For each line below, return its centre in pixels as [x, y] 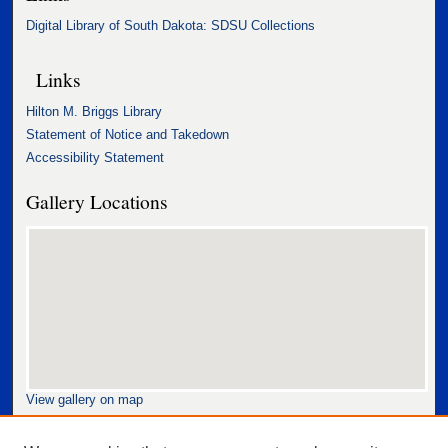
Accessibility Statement [95, 157]
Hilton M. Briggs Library [94, 111]
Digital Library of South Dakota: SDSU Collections [171, 25]
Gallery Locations [97, 200]
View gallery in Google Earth [108, 422]
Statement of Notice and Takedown [128, 134]
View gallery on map [85, 399]
